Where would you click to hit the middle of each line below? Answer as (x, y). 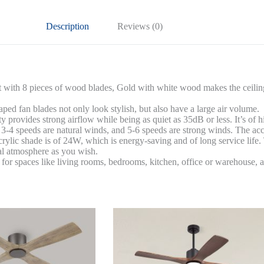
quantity (118, 29)
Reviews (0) (140, 26)
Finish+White (128, 19)
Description (67, 26)
